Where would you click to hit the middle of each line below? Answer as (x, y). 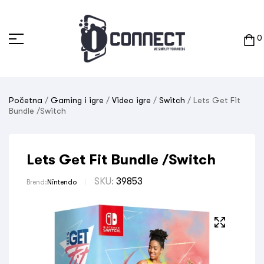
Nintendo (62, 182)
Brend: (37, 182)
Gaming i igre (77, 100)
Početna (26, 100)
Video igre (131, 100)
